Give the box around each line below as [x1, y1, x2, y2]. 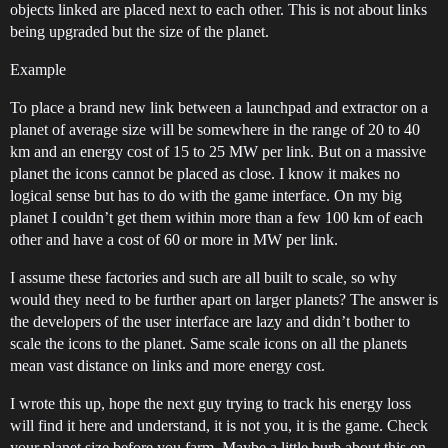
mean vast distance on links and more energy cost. [10, 357, 325, 374]
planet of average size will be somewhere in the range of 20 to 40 [10, 121, 420, 138]
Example [10, 61, 66, 78]
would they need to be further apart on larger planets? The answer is [10, 291, 438, 308]
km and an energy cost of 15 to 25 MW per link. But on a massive [10, 143, 426, 160]
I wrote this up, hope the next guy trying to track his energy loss [10, 395, 411, 412]
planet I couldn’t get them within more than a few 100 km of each [10, 209, 423, 226]
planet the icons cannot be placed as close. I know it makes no [10, 165, 400, 182]
